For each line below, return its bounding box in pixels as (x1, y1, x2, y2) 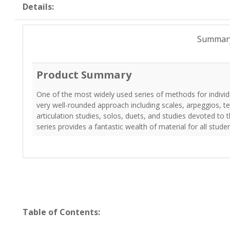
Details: (23, 1, 54, 12)
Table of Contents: (23, 206, 100, 218)
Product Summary (36, 68, 131, 82)
